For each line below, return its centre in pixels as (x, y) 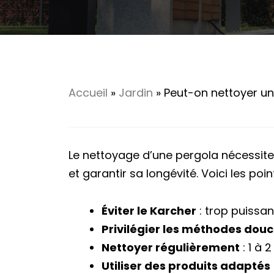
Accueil (88, 93)
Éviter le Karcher (149, 210)
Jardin (136, 93)
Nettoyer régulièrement (171, 247)
